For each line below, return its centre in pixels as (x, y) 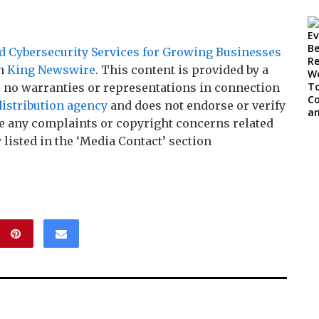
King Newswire (51, 70)
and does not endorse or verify (197, 105)
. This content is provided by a (182, 70)
